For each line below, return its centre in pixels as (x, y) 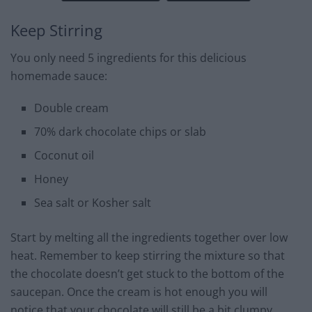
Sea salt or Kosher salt (93, 202)
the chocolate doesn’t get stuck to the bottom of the (147, 273)
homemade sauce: (59, 76)
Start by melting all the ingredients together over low (149, 237)
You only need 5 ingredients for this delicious (128, 57)
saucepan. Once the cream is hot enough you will (139, 291)
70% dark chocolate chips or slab (120, 131)
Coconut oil (64, 155)
